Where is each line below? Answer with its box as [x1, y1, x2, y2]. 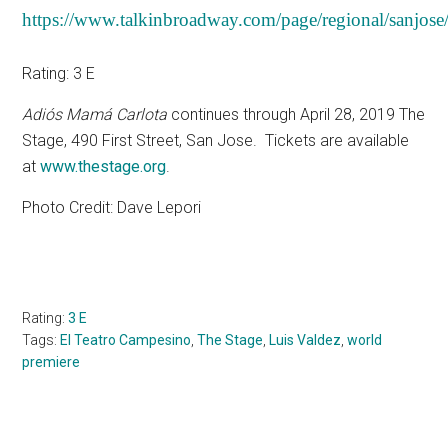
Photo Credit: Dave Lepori [22, 198, 202, 218]
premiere [22, 354, 81, 371]
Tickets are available [265, 131, 410, 151]
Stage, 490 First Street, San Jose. [22, 131, 258, 151]
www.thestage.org [40, 157, 167, 177]
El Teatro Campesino [60, 332, 192, 349]
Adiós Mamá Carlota [22, 105, 172, 125]
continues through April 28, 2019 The [171, 105, 426, 125]
